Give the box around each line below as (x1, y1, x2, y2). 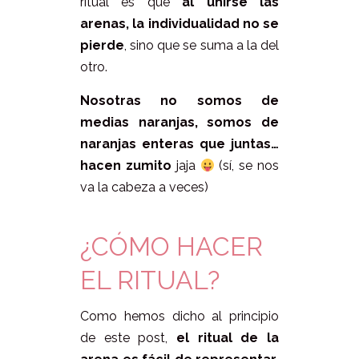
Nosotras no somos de (80, 93, 279, 109)
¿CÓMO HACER (80, 232, 263, 262)
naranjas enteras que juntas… (80, 136, 279, 152)
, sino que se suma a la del (124, 38, 279, 54)
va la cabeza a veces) (80, 179, 208, 196)
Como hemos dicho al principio (80, 309, 279, 325)
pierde (80, 38, 124, 54)
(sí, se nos (214, 158, 279, 174)
